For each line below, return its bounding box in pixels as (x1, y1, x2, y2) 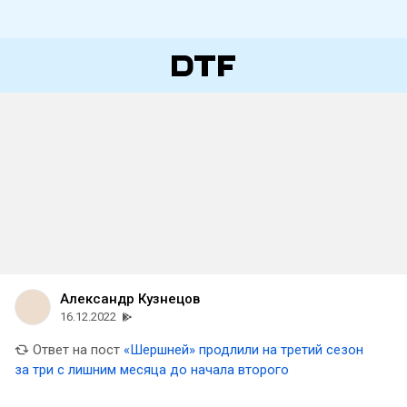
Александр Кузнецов (60, 291, 200, 307)
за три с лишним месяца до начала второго (15, 362, 289, 378)
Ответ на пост (29, 342, 120, 358)
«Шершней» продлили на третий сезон (124, 342, 363, 358)
